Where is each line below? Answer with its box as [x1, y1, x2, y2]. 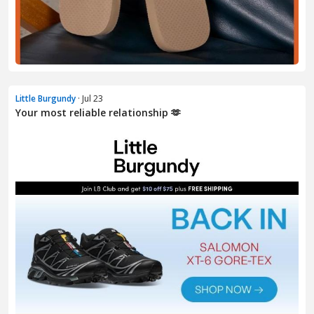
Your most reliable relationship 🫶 [15, 106, 181, 120]
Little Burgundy [15, 93, 76, 105]
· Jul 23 [76, 93, 103, 105]
